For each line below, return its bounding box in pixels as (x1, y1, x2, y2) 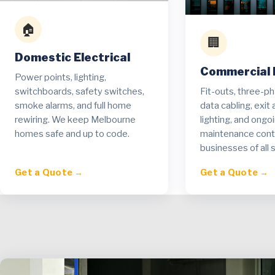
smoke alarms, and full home (15, 100, 131, 112)
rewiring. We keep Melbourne (15, 114, 136, 126)
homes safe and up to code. (15, 128, 130, 140)
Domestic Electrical (15, 50, 130, 65)
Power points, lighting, (15, 72, 106, 83)
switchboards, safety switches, (15, 86, 144, 98)
